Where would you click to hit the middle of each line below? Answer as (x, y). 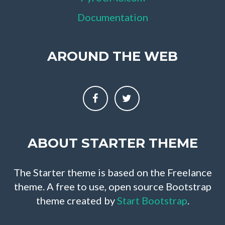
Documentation (113, 17)
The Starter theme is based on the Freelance (113, 172)
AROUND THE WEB (113, 56)
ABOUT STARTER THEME (113, 143)
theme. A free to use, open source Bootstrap (113, 186)
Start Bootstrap (152, 200)
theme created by (76, 200)
